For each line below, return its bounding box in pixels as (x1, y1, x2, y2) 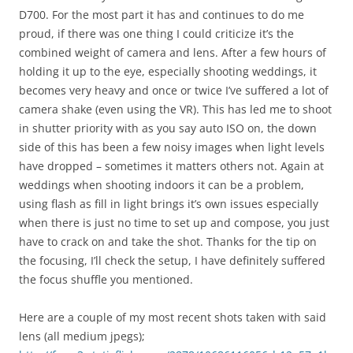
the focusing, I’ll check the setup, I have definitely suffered (19, 253, 325, 268)
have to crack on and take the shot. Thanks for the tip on (19, 234, 317, 249)
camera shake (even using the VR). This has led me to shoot (19, 102, 332, 117)
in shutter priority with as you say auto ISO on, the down (19, 121, 317, 136)
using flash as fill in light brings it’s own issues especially (19, 196, 318, 211)
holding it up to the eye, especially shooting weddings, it (19, 64, 317, 79)
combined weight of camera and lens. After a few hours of (19, 45, 326, 60)
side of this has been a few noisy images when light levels (19, 139, 325, 154)
